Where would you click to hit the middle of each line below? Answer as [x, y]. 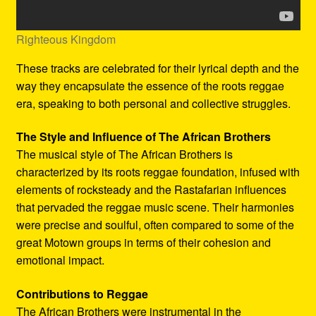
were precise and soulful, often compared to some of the [155, 225]
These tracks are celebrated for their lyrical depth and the [157, 68]
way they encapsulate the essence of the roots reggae [150, 85]
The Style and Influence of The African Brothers [143, 137]
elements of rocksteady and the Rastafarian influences [151, 190]
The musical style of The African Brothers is [124, 154]
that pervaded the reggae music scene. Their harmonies [155, 207]
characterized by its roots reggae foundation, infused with [158, 172]
